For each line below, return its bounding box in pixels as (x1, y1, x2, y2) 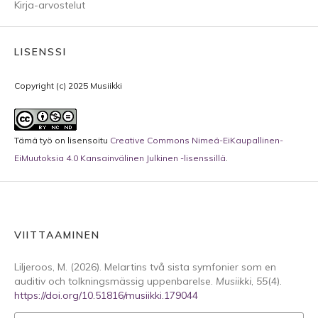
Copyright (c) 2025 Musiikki (14, 80, 122, 91)
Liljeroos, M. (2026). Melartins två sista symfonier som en (14, 261, 276, 273)
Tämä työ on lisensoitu (14, 135, 110, 146)
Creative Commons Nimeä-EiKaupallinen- (110, 135, 283, 146)
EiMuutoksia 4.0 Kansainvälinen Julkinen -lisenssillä (14, 153, 226, 163)
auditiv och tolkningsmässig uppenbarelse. (14, 275, 216, 287)
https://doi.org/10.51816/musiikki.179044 (14, 289, 198, 302)
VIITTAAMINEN (14, 229, 100, 241)
